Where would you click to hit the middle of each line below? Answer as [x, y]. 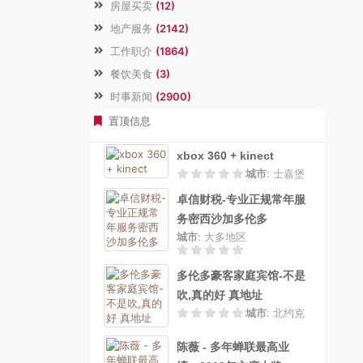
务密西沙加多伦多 [222, 219]
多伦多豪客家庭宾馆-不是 [241, 275]
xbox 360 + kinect [225, 156]
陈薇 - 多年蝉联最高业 [233, 347]
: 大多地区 [222, 237]
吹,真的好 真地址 [220, 295]
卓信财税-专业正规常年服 [241, 199]
